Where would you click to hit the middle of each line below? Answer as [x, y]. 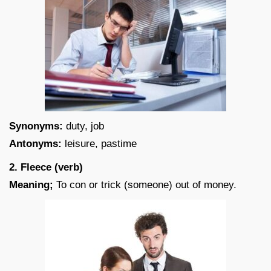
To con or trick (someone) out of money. [145, 184]
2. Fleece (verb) [46, 167]
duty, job [83, 126]
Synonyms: [36, 126]
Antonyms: [35, 143]
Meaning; [31, 184]
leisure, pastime [99, 143]
